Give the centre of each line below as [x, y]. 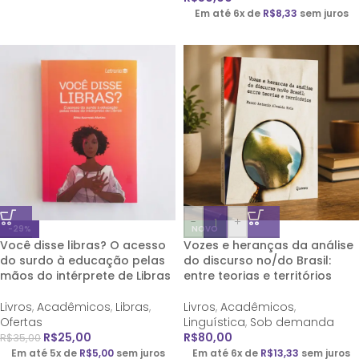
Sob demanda [292, 322]
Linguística [214, 322]
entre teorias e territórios [258, 276]
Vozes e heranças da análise [268, 245]
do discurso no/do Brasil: [257, 260]
